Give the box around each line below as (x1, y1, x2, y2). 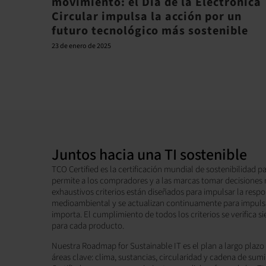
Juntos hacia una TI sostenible (51, 144, 247, 166)
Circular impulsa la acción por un (52, 8, 242, 25)
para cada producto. (51, 220, 124, 232)
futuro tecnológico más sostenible (52, 23, 248, 39)
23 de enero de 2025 (52, 41, 111, 51)
